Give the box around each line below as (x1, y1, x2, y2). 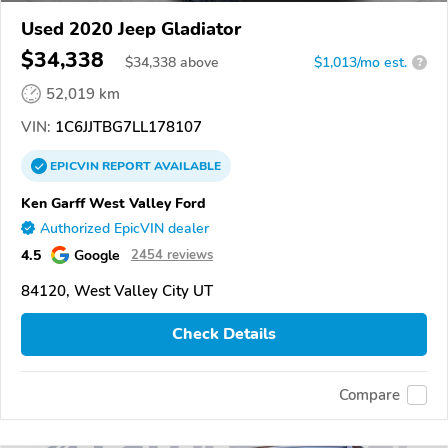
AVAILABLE (151, 157, 221, 174)
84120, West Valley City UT (21, 280, 213, 301)
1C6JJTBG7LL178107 (51, 116, 202, 137)
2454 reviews (131, 245, 213, 264)
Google (74, 244, 120, 265)
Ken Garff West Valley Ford (21, 192, 206, 213)
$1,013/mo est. (314, 52, 407, 72)
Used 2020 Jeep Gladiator (21, 16, 241, 41)
